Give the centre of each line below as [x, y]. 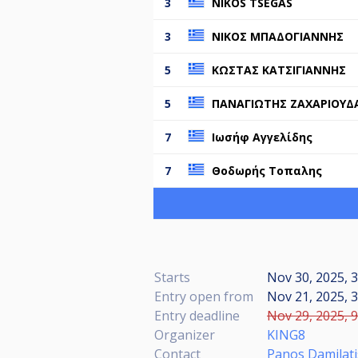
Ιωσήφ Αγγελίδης [262, 137]
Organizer [185, 335]
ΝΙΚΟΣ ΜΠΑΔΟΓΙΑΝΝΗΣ [278, 37]
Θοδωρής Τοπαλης [267, 171]
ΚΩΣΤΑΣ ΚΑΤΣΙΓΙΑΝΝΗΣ [279, 70]
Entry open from [204, 297]
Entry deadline [197, 316]
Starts [172, 278]
